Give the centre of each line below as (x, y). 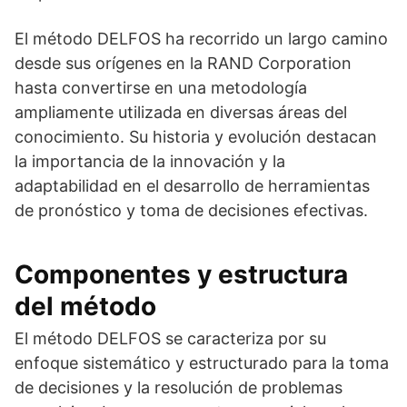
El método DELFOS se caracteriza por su (170, 338)
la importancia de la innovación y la (150, 161)
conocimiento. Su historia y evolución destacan (196, 137)
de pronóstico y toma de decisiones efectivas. (191, 210)
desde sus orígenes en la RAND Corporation (183, 63)
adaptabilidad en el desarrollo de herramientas (192, 186)
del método (85, 306)
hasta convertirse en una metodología (161, 88)
